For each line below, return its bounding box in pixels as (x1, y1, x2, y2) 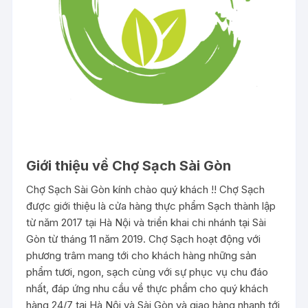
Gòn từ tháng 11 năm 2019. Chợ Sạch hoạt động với (26, 232, 261, 245)
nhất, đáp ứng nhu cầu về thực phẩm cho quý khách (26, 281, 269, 295)
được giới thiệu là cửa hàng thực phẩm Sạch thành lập (26, 199, 276, 212)
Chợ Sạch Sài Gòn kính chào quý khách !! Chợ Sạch (26, 182, 265, 196)
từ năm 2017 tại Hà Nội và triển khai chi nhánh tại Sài (26, 215, 267, 229)
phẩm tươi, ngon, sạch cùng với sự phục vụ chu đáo (26, 265, 269, 278)
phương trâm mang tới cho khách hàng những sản (26, 248, 257, 262)
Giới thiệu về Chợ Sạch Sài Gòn (26, 157, 232, 174)
